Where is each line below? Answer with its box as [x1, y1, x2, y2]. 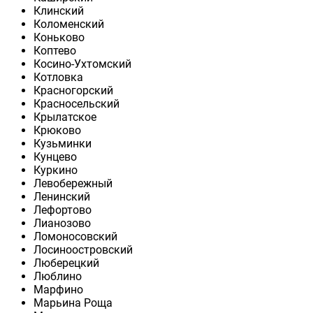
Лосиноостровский [34, 243, 133, 257]
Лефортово [34, 203, 92, 217]
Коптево [34, 44, 76, 58]
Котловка [34, 71, 83, 85]
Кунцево [34, 150, 77, 164]
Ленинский [34, 190, 90, 204]
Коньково [34, 31, 85, 45]
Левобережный [34, 177, 112, 191]
